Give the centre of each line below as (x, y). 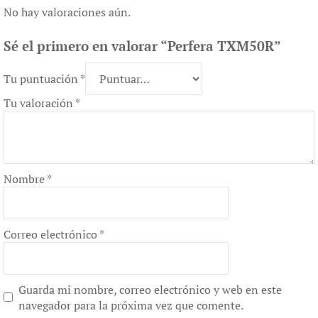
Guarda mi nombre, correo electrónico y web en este (150, 289)
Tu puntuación (42, 78)
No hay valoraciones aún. (67, 12)
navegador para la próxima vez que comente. (131, 305)
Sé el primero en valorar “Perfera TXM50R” (142, 45)
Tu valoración (39, 103)
